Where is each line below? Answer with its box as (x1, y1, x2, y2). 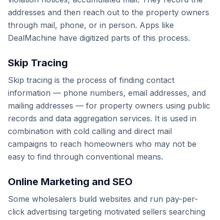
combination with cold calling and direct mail (8, 126, 172, 136)
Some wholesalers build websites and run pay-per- (8, 194, 198, 204)
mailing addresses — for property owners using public (8, 101, 210, 110)
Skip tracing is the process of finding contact (8, 75, 174, 85)
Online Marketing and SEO (8, 176, 133, 188)
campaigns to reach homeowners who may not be (8, 139, 196, 149)
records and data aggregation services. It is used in (8, 113, 196, 123)
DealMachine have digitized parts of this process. (8, 33, 190, 43)
